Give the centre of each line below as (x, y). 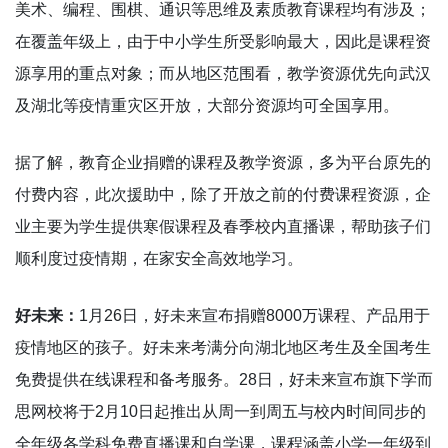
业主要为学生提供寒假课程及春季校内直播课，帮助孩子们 (223, 226)
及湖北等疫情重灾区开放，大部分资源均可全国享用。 (207, 105)
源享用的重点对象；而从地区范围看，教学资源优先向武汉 (223, 73)
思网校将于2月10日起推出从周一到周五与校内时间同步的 (220, 411)
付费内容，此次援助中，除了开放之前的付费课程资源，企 (223, 194)
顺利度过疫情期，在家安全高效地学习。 (159, 258)
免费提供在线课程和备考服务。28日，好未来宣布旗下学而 (224, 379)
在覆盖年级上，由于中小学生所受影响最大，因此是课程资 (223, 41)
